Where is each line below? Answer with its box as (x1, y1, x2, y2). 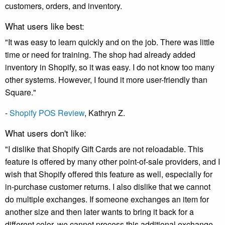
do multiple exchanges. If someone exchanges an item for (5, 193, 209, 205)
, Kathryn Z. (84, 107, 125, 119)
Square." (5, 86, 36, 98)
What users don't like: (5, 127, 89, 140)
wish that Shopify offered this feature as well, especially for (5, 168, 212, 180)
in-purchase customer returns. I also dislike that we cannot (5, 181, 210, 193)
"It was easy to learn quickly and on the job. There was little (5, 36, 214, 48)
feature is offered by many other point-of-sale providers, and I (5, 156, 220, 168)
